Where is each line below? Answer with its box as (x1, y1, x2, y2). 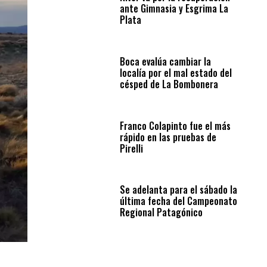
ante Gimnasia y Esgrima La (119, 1, 228, 15)
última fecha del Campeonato (119, 194, 237, 209)
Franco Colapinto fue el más (119, 118, 231, 133)
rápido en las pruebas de (119, 129, 216, 144)
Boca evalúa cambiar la (119, 54, 211, 69)
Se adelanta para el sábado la (119, 182, 237, 197)
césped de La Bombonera (119, 76, 218, 91)
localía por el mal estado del (119, 65, 232, 80)
